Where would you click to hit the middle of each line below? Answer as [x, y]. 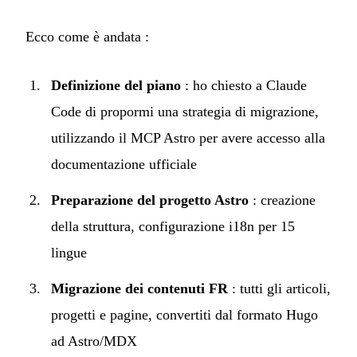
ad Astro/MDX [94, 341]
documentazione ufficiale [124, 164]
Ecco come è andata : [87, 36]
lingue [69, 252]
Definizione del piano [116, 85]
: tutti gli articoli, [279, 288]
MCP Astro [163, 137]
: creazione [282, 200]
